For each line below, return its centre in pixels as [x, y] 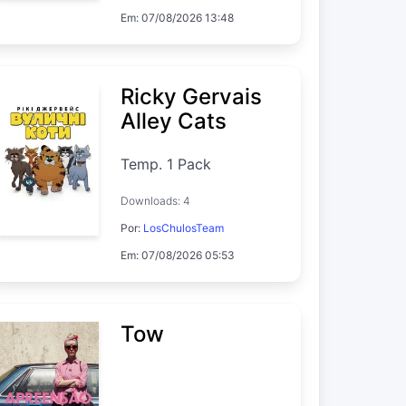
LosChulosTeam [183, 227]
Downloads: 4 [155, 200]
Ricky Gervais [191, 96]
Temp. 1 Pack [165, 164]
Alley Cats [173, 121]
